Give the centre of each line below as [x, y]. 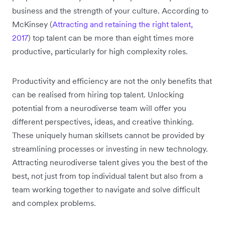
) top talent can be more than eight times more [111, 37]
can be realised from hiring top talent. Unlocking [98, 94]
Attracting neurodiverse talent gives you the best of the [110, 162]
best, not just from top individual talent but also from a [107, 176]
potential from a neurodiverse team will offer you [99, 108]
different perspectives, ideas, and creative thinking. [103, 121]
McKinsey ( [32, 24]
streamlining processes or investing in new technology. [110, 148]
